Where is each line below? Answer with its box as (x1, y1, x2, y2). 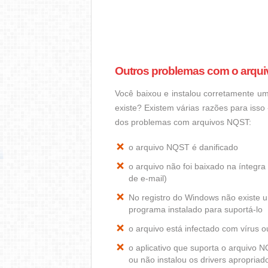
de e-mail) (129, 173, 167, 183)
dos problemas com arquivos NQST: (115, 117, 251, 127)
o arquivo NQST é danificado (129, 142, 238, 152)
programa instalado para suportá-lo (129, 205, 263, 214)
